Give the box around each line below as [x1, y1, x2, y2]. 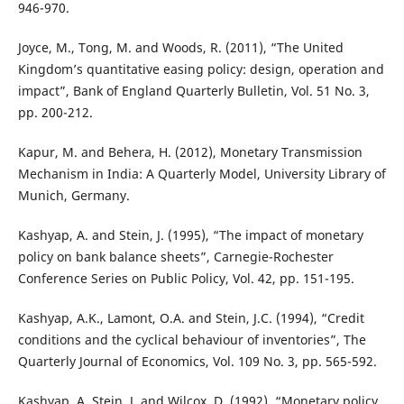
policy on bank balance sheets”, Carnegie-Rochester [17, 247, 334, 265]
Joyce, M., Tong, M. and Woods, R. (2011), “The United [17, 38, 344, 56]
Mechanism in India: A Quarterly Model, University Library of [17, 164, 386, 182]
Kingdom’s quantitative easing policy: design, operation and [17, 60, 384, 78]
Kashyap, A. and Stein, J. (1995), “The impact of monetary [17, 225, 363, 243]
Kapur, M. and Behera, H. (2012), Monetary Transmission [17, 142, 363, 161]
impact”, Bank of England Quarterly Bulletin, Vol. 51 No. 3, [17, 81, 370, 99]
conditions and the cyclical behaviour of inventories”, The [17, 330, 366, 348]
